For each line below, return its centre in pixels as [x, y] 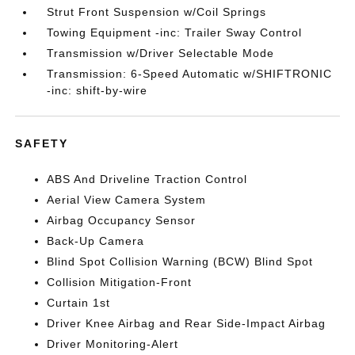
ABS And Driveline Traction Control [147, 179]
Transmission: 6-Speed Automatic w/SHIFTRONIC [190, 74]
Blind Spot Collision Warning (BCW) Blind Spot [180, 261]
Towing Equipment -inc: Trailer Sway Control [175, 32]
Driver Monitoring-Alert [113, 344]
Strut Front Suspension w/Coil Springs [157, 12]
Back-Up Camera [96, 241]
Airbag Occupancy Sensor [122, 220]
